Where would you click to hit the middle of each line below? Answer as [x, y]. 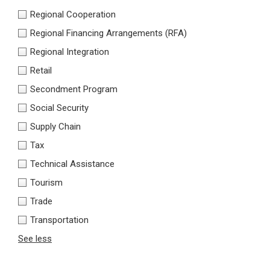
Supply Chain [55, 127]
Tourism [46, 183]
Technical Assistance [72, 164]
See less [35, 239]
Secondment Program [74, 89]
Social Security [59, 108]
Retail [41, 71]
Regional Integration [70, 52]
